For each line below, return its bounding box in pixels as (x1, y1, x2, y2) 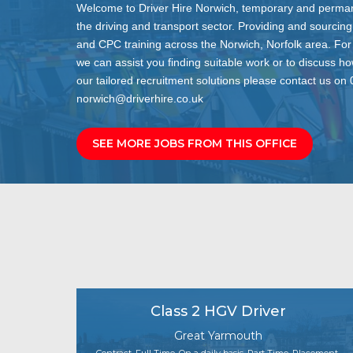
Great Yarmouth (173, 328, 262, 343)
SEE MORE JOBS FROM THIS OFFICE (92, 136, 297, 151)
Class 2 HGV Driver (150, 302, 286, 320)
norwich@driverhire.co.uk (76, 92, 203, 106)
